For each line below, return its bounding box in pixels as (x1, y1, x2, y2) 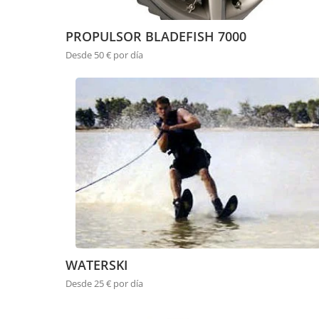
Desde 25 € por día (66, 277, 143, 291)
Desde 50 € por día (66, 48, 143, 62)
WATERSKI (66, 256, 128, 274)
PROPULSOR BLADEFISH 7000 (66, 28, 246, 46)
